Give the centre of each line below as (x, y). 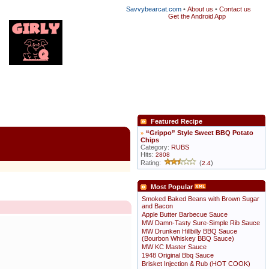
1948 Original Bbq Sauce (178, 255)
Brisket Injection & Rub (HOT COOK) (196, 264)
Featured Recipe (177, 121)
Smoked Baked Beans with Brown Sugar (201, 199)
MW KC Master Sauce (174, 247)
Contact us (235, 9)
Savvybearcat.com (154, 9)
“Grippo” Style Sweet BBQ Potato (200, 133)
